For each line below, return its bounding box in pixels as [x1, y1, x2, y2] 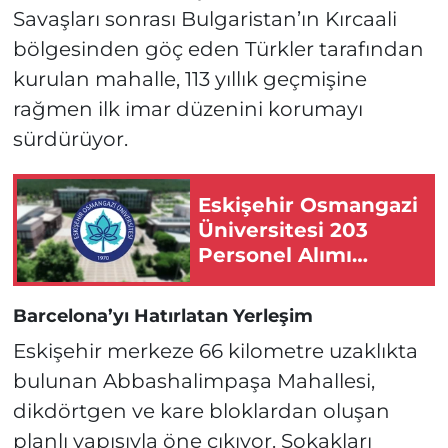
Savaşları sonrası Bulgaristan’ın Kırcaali [12, 7, 397, 32]
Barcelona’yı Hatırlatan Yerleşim [12, 305, 313, 328]
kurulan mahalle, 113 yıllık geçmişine [12, 67, 367, 92]
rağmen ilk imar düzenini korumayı [12, 97, 363, 122]
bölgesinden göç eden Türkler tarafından [12, 37, 424, 62]
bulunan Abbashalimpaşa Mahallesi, [12, 368, 375, 393]
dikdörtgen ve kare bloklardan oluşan [12, 398, 390, 423]
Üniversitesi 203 [198, 217, 368, 242]
